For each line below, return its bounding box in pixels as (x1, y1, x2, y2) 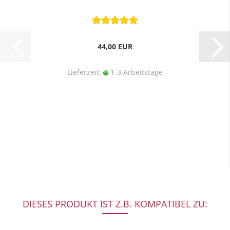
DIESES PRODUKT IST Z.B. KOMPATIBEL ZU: (23, 198, 207, 210)
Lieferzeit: (67, 67, 103, 77)
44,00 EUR (97, 42, 132, 51)
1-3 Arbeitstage (108, 67, 163, 77)
